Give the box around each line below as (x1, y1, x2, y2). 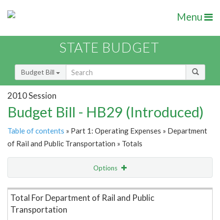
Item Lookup (10, 184, 49, 193)
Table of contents (7, 126, 64, 136)
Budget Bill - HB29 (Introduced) (7, 103, 204, 121)
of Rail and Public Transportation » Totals (7, 139, 142, 148)
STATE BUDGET (59, 39, 159, 56)
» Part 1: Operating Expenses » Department (64, 126, 207, 136)
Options (93, 164, 119, 172)
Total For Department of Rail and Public (10, 192, 154, 203)
